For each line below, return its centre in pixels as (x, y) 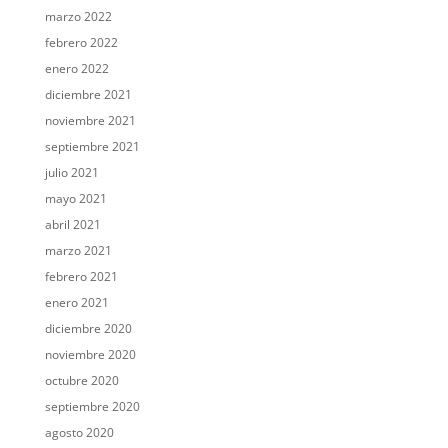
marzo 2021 (78, 251)
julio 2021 (71, 173)
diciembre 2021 (88, 95)
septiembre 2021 (92, 147)
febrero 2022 (81, 43)
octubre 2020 (81, 381)
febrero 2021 (81, 277)
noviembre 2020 (90, 355)
